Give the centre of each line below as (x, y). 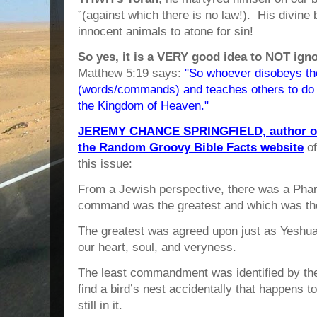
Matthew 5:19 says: (131, 73)
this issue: (105, 163)
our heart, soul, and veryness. (157, 247)
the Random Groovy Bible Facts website (191, 147)
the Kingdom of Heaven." (143, 105)
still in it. (100, 305)
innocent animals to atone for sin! (166, 31)
